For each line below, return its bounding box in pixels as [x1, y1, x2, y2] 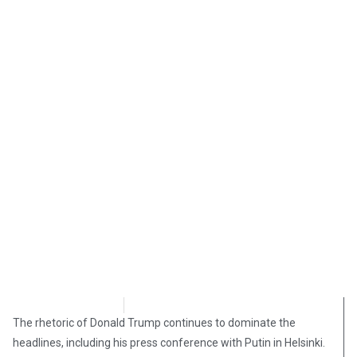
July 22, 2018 [153, 297, 228, 313]
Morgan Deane [28, 297, 109, 313]
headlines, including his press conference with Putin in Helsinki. [13, 336, 325, 350]
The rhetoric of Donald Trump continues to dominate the [13, 316, 296, 330]
